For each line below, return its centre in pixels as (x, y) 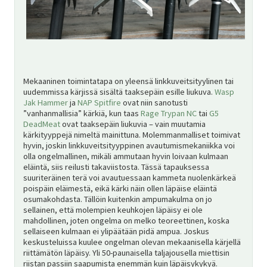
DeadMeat (41, 124)
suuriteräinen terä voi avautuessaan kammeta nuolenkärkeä (129, 177)
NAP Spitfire (99, 102)
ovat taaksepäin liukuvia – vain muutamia (133, 124)
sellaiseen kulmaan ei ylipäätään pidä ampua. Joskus (116, 231)
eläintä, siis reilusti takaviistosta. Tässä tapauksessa (116, 167)
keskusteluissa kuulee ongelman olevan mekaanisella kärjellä (132, 242)
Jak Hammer (45, 102)
